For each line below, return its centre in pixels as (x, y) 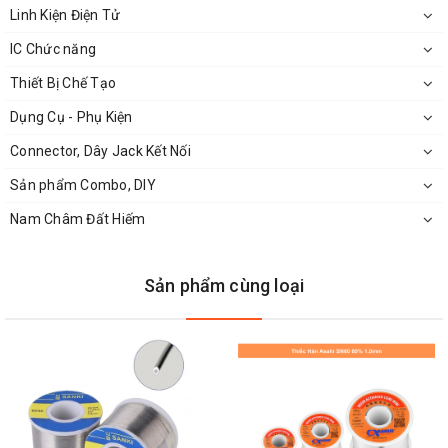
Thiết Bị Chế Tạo (63, 83)
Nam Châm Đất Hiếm (78, 219)
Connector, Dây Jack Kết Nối (100, 151)
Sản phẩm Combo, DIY (83, 185)
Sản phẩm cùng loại (224, 286)
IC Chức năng (53, 49)
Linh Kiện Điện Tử (65, 15)
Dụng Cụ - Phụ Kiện (71, 117)
